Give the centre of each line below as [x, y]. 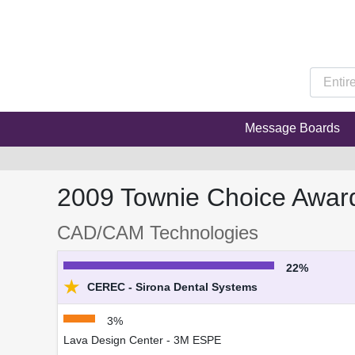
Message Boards [292, 128]
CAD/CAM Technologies [158, 233]
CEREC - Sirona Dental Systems [171, 287]
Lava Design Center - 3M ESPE [142, 340]
